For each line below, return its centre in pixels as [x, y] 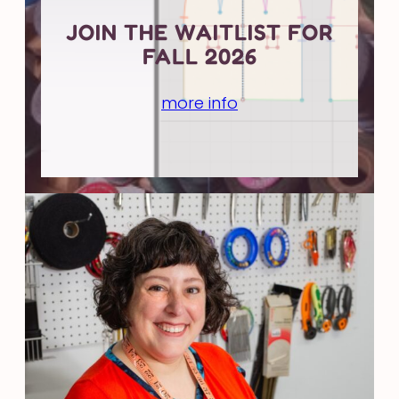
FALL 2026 [199, 57]
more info [199, 103]
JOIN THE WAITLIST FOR [199, 33]
